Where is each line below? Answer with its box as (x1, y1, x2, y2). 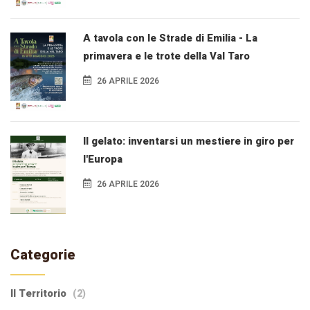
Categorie (10, 244, 75, 265)
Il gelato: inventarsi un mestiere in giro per (83, 133, 294, 149)
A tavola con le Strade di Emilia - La (83, 30, 257, 46)
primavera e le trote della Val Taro (83, 48, 250, 64)
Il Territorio (10, 285, 69, 301)
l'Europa (83, 151, 122, 167)
